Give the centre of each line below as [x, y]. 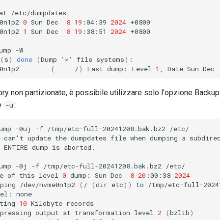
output [47, 212]
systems [110, 59]
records [80, 203]
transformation [102, 212]
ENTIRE [16, 147]
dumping [164, 138]
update [39, 138]
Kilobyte [47, 203]
